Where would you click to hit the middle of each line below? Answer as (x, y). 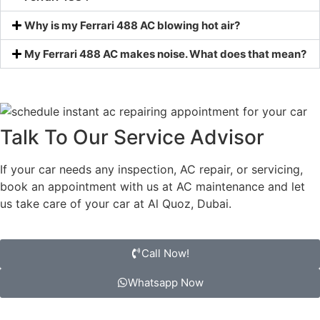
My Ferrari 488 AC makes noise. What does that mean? (165, 54)
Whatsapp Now (165, 283)
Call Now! (165, 254)
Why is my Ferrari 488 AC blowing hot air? (132, 25)
